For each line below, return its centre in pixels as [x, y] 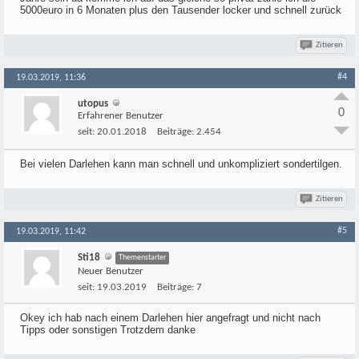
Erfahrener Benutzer [121, 116]
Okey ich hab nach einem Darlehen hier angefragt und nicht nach [170, 318]
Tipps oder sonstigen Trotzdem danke [108, 330]
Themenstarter [142, 258]
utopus [93, 104]
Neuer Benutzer [111, 271]
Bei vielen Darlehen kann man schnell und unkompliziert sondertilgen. [181, 164]
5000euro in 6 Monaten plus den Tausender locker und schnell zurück [181, 10]
